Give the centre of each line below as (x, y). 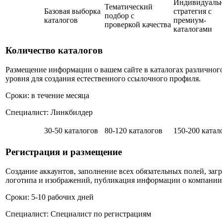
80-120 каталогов (134, 131)
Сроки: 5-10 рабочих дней (50, 197)
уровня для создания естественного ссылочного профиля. (103, 78)
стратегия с (193, 11)
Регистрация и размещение (64, 152)
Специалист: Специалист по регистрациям (78, 214)
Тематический (129, 7)
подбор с (119, 16)
